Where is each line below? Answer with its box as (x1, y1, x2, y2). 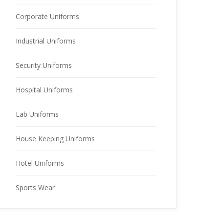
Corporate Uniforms (16, 11, 79, 21)
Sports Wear (16, 182, 55, 192)
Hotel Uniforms (16, 158, 64, 168)
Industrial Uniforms (16, 36, 76, 45)
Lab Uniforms (16, 109, 59, 119)
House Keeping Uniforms (16, 133, 95, 143)
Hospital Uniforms (16, 85, 73, 94)
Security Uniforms (16, 60, 72, 70)
